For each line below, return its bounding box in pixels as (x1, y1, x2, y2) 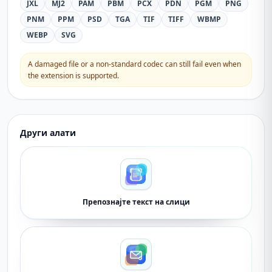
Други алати (20, 127, 76, 138)
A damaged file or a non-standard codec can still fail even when (28, 59, 241, 69)
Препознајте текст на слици (82, 197, 190, 207)
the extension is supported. (28, 70, 119, 81)
